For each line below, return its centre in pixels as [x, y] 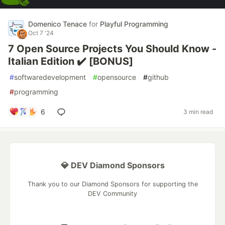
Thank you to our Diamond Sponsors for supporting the [113, 184]
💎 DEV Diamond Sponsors [113, 165]
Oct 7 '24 [41, 33]
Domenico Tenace [59, 24]
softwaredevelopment [50, 77]
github [158, 77]
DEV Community [113, 193]
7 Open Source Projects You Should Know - [112, 48]
